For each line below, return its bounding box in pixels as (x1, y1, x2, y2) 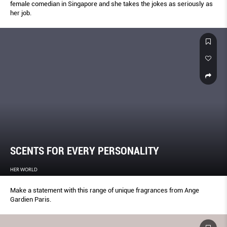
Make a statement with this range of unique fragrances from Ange (10, 186, 199, 195)
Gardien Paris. (10, 196, 51, 204)
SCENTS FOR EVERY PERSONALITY (10, 145, 159, 158)
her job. (10, 9, 31, 17)
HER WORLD (10, 167, 37, 173)
